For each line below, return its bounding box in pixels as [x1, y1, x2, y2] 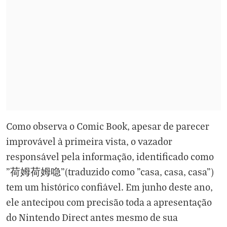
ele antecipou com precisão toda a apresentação [6, 196, 212, 208]
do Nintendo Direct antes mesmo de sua [6, 211, 178, 223]
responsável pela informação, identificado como [6, 150, 214, 162]
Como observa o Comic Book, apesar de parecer [6, 120, 209, 132]
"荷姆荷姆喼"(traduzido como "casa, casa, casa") [6, 166, 214, 177]
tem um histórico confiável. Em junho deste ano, [6, 181, 213, 193]
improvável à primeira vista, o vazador [6, 135, 172, 147]
